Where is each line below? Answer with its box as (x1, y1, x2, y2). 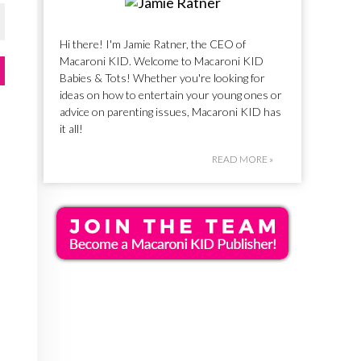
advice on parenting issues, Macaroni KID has (60, 104, 281, 118)
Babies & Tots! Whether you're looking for (60, 70, 265, 85)
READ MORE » (212, 152, 273, 165)
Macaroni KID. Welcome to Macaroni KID (60, 53, 263, 68)
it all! (60, 121, 83, 135)
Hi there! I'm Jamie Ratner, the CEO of (60, 36, 246, 51)
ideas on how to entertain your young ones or (60, 87, 282, 102)
